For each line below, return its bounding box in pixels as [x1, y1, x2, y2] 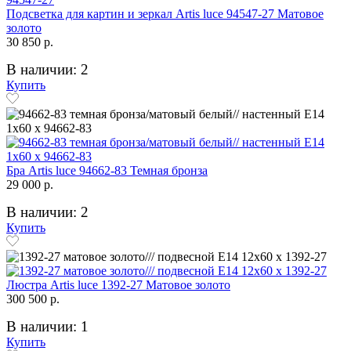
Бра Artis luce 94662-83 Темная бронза [6, 163, 208, 177]
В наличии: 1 [6, 317, 89, 335]
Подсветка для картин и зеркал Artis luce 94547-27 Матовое [6, 6, 324, 20]
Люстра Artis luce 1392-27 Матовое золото [6, 277, 230, 291]
